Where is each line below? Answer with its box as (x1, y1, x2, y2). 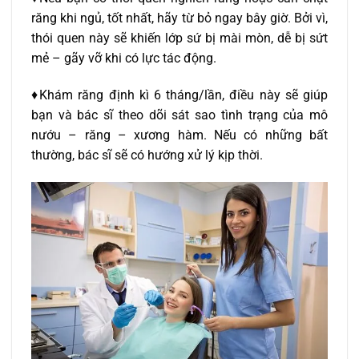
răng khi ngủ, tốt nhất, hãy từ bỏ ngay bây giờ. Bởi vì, (31, 10, 328, 26)
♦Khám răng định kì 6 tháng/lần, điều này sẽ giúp (31, 87, 328, 103)
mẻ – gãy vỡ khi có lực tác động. (31, 50, 216, 66)
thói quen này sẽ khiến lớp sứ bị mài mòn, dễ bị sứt (31, 30, 328, 46)
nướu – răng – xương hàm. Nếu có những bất (31, 127, 328, 143)
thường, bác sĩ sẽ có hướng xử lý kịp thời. (31, 147, 263, 163)
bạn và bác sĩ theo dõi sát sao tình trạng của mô (31, 107, 328, 123)
